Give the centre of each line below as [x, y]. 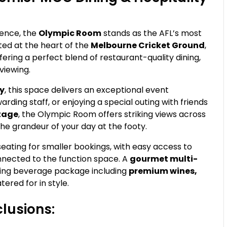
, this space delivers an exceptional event [87, 90]
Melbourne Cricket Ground [148, 45]
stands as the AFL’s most [152, 33]
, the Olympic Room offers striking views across [112, 114]
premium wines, [163, 171]
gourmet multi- [164, 159]
